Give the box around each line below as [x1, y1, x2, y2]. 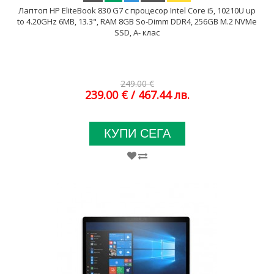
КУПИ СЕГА [103, 127, 171, 140]
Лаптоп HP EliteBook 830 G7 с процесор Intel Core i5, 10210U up [18, 5, 256, 16]
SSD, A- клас [114, 27, 160, 38]
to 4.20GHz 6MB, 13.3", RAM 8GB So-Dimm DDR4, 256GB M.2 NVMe [17, 16, 257, 27]
